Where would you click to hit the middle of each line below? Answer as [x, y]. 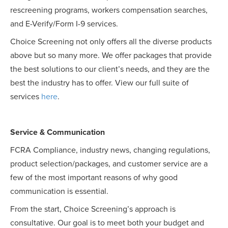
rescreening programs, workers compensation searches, [109, 10]
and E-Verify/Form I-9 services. [64, 24]
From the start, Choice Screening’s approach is [93, 209]
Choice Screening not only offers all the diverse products [111, 42]
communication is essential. [59, 192]
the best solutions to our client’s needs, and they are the [110, 69]
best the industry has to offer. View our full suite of [99, 83]
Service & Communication [58, 133]
